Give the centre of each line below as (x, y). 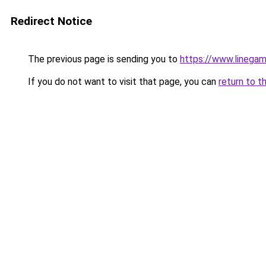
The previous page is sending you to (103, 59)
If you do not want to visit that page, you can (122, 82)
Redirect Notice (51, 21)
